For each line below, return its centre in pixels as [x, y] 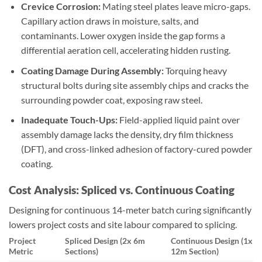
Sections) [82, 251]
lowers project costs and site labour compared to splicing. [123, 225]
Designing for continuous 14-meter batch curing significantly [130, 210]
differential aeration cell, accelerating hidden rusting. [125, 50]
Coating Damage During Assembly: [92, 70]
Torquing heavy [195, 70]
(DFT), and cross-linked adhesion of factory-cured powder [136, 149]
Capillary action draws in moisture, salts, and [110, 21]
